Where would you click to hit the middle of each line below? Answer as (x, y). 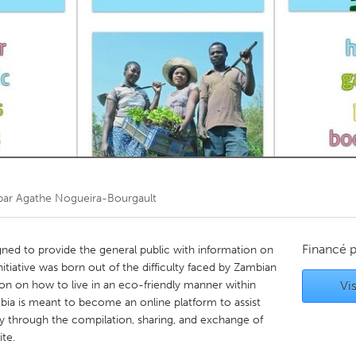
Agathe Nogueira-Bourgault (86, 198)
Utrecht (123, 174)
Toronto (124, 31)
